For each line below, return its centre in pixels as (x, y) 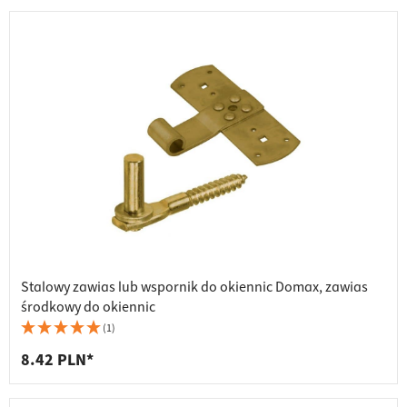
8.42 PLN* (57, 361)
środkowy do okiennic (88, 308)
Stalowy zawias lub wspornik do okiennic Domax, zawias (194, 288)
